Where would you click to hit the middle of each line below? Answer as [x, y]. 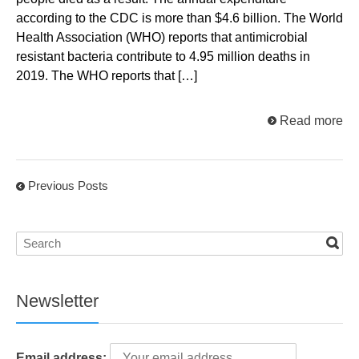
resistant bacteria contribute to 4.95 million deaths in [163, 57]
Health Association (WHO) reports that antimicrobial [162, 38]
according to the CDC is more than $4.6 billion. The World [179, 18]
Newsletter [57, 301]
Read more [311, 121]
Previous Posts [68, 186]
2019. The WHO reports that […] [107, 76]
